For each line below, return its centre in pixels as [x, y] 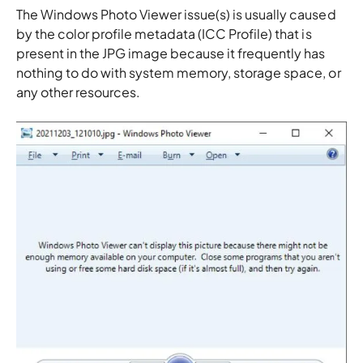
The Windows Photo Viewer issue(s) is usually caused [176, 14]
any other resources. [79, 92]
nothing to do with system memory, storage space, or [179, 73]
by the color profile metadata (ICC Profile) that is [164, 34]
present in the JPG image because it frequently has [171, 53]
